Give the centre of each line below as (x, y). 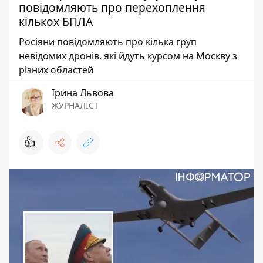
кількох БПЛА (56, 21)
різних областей (56, 70)
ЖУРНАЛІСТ (75, 105)
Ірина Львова (83, 93)
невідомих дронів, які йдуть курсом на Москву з (128, 56)
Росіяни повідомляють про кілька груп (108, 42)
